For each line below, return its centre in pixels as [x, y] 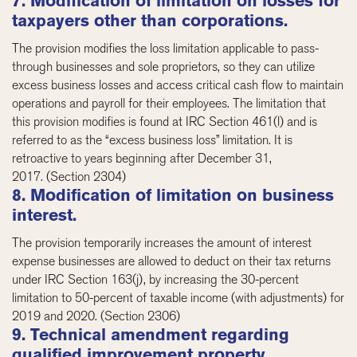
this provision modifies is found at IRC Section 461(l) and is [165, 121]
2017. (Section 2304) [69, 176]
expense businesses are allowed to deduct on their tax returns [172, 261]
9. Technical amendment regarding [151, 334]
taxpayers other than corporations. [150, 20]
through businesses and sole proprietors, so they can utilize [164, 66]
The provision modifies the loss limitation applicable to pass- [166, 48]
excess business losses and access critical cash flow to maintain [178, 84]
